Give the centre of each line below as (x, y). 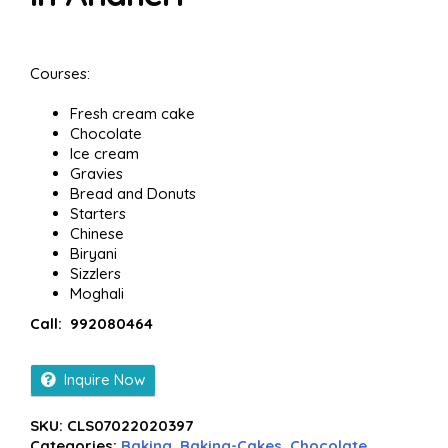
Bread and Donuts (133, 193)
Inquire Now (104, 379)
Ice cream (104, 153)
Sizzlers (95, 273)
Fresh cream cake (132, 113)
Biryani (93, 253)
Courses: (60, 73)
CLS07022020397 (130, 425)
